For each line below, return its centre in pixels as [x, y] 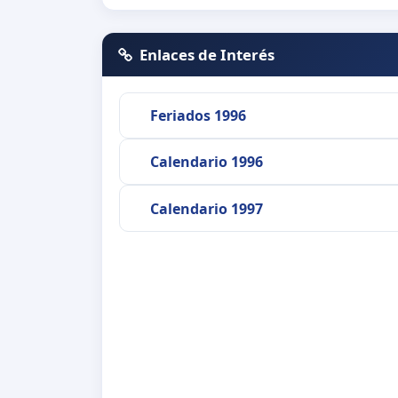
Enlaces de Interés [207, 54]
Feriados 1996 [198, 115]
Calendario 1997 [206, 208]
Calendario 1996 [206, 162]
